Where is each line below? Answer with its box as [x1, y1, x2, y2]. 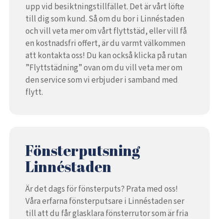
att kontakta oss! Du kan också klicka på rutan [25, 50, 187, 62]
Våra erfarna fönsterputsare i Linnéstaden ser [25, 196, 184, 208]
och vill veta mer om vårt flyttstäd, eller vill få [25, 25, 187, 38]
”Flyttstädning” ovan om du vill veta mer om [25, 62, 182, 74]
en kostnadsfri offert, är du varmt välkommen [25, 38, 185, 50]
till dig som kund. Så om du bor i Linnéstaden [25, 13, 184, 25]
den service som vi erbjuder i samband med [25, 74, 178, 87]
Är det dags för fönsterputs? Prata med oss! [25, 183, 178, 196]
